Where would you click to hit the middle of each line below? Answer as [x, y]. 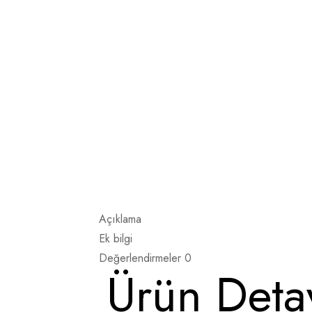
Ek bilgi [116, 239]
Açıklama [120, 219]
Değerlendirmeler [142, 258]
